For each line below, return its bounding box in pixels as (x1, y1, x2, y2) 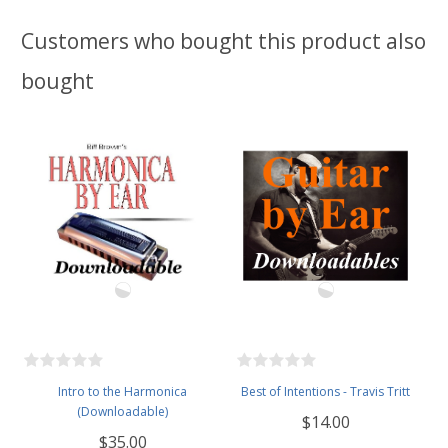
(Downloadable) (77, 403, 168, 421)
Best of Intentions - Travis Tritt (241, 383, 410, 401)
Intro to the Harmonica (58, 383, 187, 401)
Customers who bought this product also (21, 27, 426, 56)
